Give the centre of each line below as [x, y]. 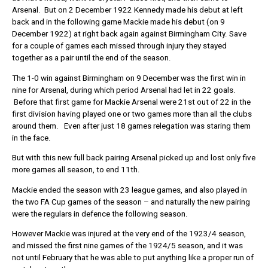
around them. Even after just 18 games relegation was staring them [131, 126]
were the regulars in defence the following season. [100, 214]
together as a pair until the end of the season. [92, 58]
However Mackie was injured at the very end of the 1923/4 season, [129, 234]
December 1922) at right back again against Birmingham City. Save [129, 34]
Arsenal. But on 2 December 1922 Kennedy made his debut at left [127, 10]
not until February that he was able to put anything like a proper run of [133, 258]
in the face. [31, 138]
